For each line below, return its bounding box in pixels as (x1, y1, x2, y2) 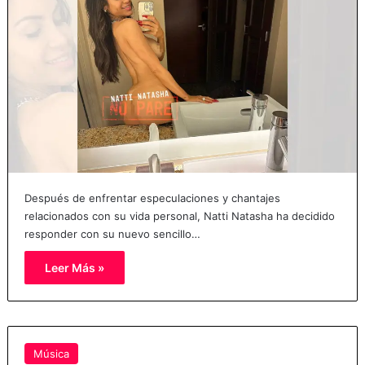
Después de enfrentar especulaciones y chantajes (24, 191, 280, 205)
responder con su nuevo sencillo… (24, 227, 200, 241)
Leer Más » (44, 261, 104, 275)
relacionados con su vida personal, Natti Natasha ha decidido (24, 209, 335, 223)
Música (33, 347, 69, 361)
